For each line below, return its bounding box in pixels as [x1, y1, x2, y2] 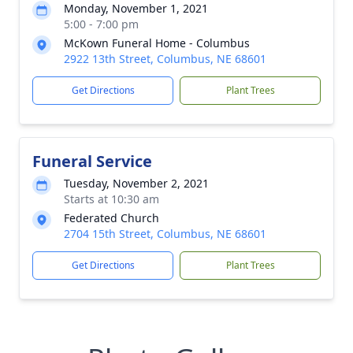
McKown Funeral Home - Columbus [64, 35, 250, 50]
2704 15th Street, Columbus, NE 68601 [64, 226, 266, 241]
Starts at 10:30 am [64, 191, 159, 206]
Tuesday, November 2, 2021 [64, 176, 209, 191]
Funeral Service [32, 150, 152, 172]
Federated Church [64, 210, 159, 225]
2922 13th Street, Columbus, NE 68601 [64, 51, 266, 66]
